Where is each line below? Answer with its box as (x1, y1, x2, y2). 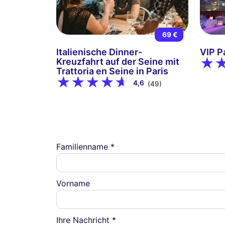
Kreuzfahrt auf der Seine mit (56, 56, 179, 67)
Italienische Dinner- (56, 47, 142, 58)
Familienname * (56, 141, 115, 152)
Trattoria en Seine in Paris (56, 66, 168, 77)
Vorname (56, 178, 90, 188)
